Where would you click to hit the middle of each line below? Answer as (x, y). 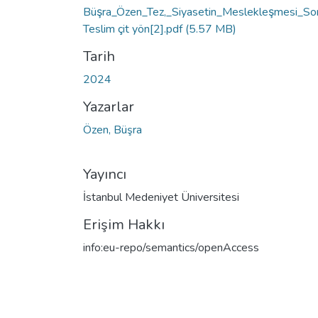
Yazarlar (109, 106)
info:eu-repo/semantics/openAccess (171, 247)
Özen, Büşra (113, 130)
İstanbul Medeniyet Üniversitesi (161, 197)
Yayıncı (105, 174)
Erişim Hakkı (124, 224)
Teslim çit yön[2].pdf (134, 29)
